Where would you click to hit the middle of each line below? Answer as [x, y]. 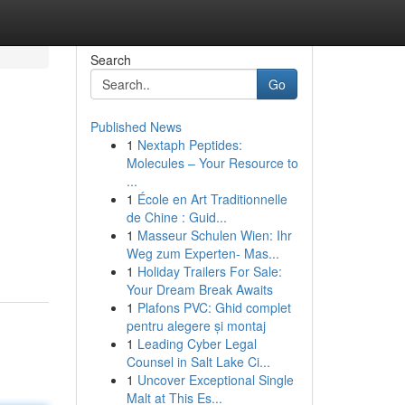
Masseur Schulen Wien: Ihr [214, 235]
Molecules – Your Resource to [212, 163]
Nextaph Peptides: [189, 145]
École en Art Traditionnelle [212, 199]
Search [110, 60]
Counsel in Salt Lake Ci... [198, 362]
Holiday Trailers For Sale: [209, 271]
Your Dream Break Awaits [199, 289]
